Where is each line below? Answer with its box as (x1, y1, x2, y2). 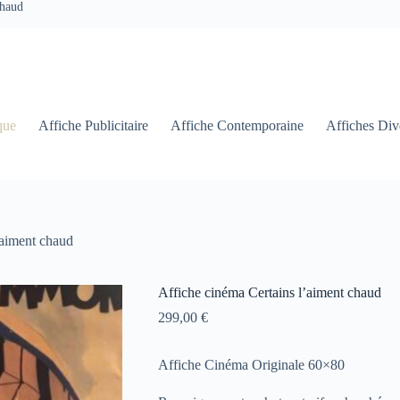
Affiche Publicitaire (38, 118, 149, 133)
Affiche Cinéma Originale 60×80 (157, 357, 345, 372)
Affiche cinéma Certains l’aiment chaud (157, 285, 381, 300)
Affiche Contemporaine (171, 118, 304, 133)
